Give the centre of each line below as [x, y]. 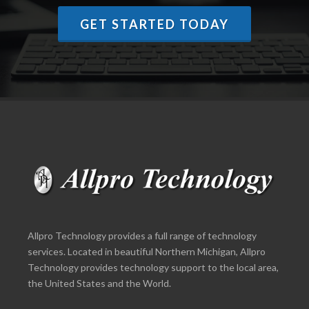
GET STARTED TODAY [154, 24]
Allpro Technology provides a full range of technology [142, 236]
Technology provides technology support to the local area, [153, 267]
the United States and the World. [99, 283]
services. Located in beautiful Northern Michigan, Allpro [147, 251]
